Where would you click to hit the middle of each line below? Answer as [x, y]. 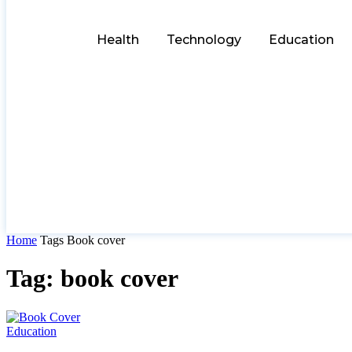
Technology [204, 39]
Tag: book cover [92, 279]
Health [118, 39]
